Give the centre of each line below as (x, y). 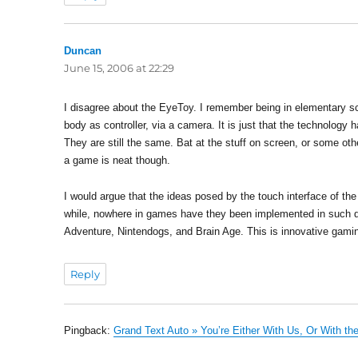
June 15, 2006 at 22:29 (119, 68)
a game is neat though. (117, 161)
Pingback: (89, 331)
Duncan (83, 51)
